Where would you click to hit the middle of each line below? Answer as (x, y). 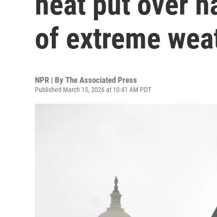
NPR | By (50, 80)
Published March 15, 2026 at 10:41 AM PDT (93, 90)
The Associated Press (101, 80)
